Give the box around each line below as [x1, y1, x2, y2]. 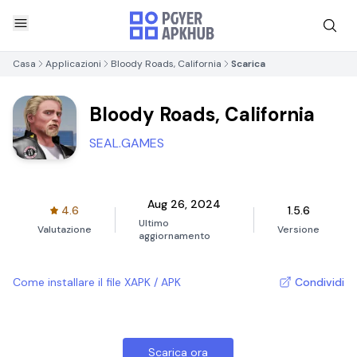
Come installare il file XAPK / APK [13, 275, 181, 289]
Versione [277, 223, 320, 236]
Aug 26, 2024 [147, 197, 222, 211]
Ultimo [138, 217, 169, 229]
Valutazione [37, 223, 92, 236]
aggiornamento [138, 229, 210, 242]
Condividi [295, 275, 344, 289]
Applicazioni [45, 57, 101, 70]
